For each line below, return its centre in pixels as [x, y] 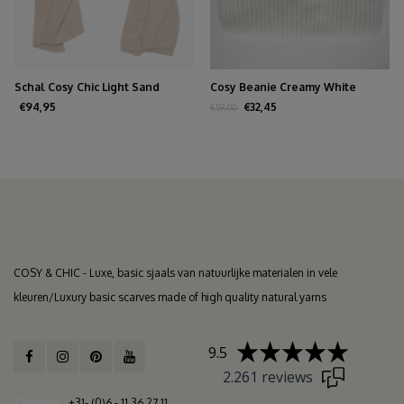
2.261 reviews [267, 376]
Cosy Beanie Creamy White [283, 87]
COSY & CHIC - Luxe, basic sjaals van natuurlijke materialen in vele [175, 272]
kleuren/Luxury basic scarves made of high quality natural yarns [170, 297]
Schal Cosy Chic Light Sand [87, 87]
